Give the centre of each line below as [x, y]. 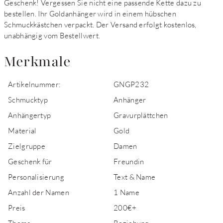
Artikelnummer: [35, 84]
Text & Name [135, 177]
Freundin [129, 161]
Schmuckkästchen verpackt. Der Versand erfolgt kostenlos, [100, 24]
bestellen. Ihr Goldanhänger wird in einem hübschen [90, 13]
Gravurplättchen [141, 115]
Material [22, 130]
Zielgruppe [27, 146]
